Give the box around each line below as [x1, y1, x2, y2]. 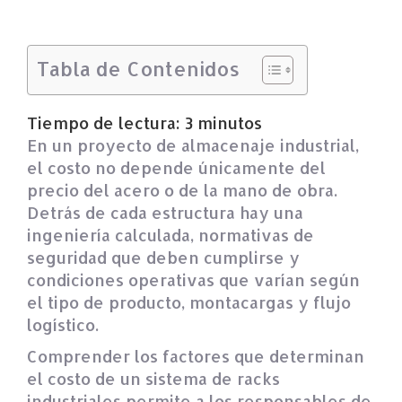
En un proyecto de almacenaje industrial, [27, 134, 359, 155]
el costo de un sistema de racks [27, 367, 280, 389]
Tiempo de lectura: [27, 111, 185, 133]
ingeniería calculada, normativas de [27, 223, 314, 245]
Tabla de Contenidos [37, 56, 240, 81]
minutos [197, 111, 262, 133]
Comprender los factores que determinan [27, 345, 364, 366]
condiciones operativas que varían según [27, 268, 360, 290]
